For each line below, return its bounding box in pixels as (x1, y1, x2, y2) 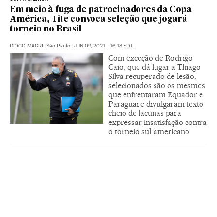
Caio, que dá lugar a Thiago (108, 62, 201, 72)
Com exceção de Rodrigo (108, 53, 193, 63)
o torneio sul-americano (108, 127, 189, 137)
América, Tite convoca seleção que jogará (10, 15, 187, 24)
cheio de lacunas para (108, 108, 181, 118)
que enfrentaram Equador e (108, 90, 203, 100)
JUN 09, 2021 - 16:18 (74, 43, 124, 49)
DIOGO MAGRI (10, 43, 43, 49)
